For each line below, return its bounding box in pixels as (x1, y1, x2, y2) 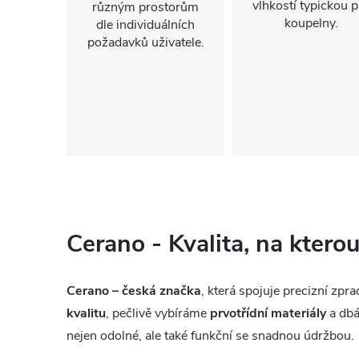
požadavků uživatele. (87, 34, 204, 51)
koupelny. (284, 14, 338, 32)
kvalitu (67, 304, 106, 322)
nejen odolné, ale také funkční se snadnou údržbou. (67, 326, 354, 345)
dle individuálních (96, 16, 195, 34)
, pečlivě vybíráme (106, 304, 210, 322)
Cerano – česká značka (67, 281, 201, 300)
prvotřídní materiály (210, 304, 326, 322)
